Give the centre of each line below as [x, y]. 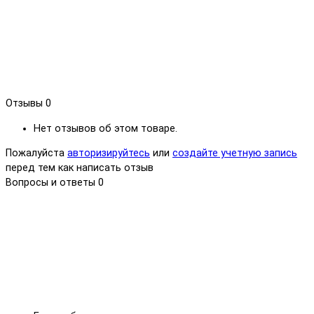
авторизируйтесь [109, 153]
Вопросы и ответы [52, 182]
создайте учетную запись [235, 153]
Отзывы [26, 104]
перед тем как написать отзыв [80, 168]
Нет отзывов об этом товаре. [105, 128]
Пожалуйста [36, 153]
